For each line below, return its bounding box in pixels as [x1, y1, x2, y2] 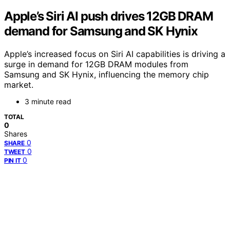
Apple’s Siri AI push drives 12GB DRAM [4, 8, 213, 24]
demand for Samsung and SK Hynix [4, 23, 198, 39]
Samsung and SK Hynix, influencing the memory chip [4, 69, 209, 80]
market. [4, 79, 33, 90]
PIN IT [4, 156, 21, 164]
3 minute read [25, 97, 71, 106]
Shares [4, 129, 27, 138]
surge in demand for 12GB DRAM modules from [4, 59, 188, 69]
